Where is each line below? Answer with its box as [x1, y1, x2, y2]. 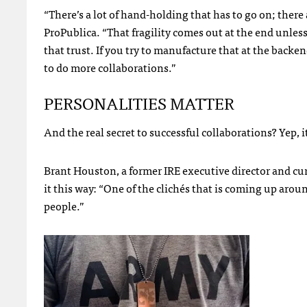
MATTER [170, 88, 234, 116]
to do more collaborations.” [44, 58, 176, 76]
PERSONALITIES [44, 88, 167, 116]
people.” [44, 196, 84, 214]
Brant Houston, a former [44, 160, 164, 179]
